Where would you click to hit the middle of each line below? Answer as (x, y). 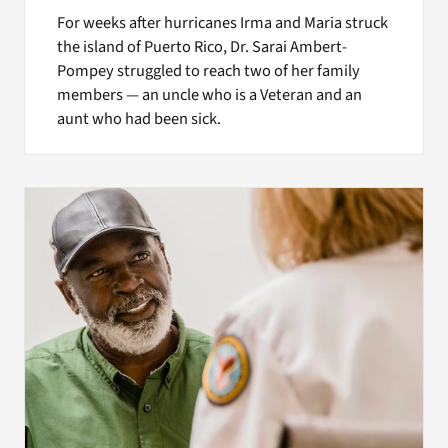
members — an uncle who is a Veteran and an (209, 94)
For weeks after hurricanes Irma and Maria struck (222, 22)
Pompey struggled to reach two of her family (208, 70)
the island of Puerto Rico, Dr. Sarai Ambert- (201, 46)
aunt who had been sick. (138, 118)
